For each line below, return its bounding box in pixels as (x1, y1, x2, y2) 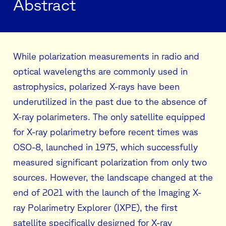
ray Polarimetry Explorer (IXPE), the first (13, 202, 178, 213)
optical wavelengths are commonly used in (13, 66, 188, 77)
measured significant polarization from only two (13, 157, 207, 167)
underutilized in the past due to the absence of (13, 96, 207, 107)
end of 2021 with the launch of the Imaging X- (13, 187, 201, 198)
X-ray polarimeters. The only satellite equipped (13, 111, 205, 122)
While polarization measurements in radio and (13, 51, 199, 62)
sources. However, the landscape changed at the (13, 172, 213, 183)
